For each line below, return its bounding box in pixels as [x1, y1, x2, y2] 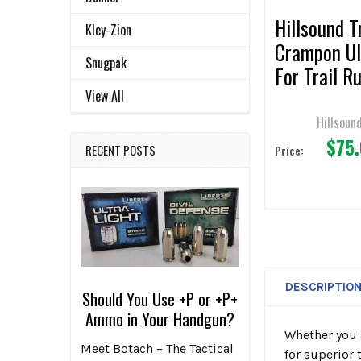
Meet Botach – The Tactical [81, 341, 234, 357]
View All [85, 86, 124, 106]
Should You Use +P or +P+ [82, 287, 239, 312]
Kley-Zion [85, 20, 131, 40]
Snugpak [85, 53, 127, 73]
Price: [275, 142, 305, 159]
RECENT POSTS [85, 141, 156, 160]
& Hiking [275, 85, 340, 115]
